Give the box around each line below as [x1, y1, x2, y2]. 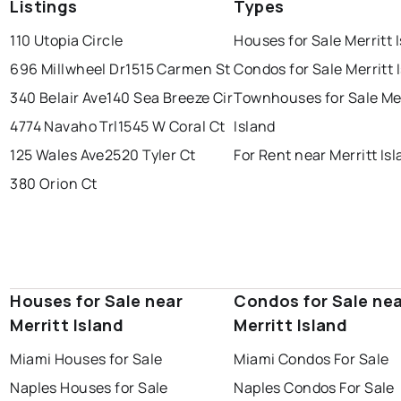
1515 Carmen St [125, 59, 231, 80]
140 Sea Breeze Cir [107, 88, 234, 108]
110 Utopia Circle [10, 30, 124, 51]
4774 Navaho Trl [10, 116, 118, 137]
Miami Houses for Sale [10, 349, 163, 370]
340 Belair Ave [10, 88, 107, 108]
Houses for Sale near [10, 290, 183, 312]
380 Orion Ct [10, 174, 98, 194]
